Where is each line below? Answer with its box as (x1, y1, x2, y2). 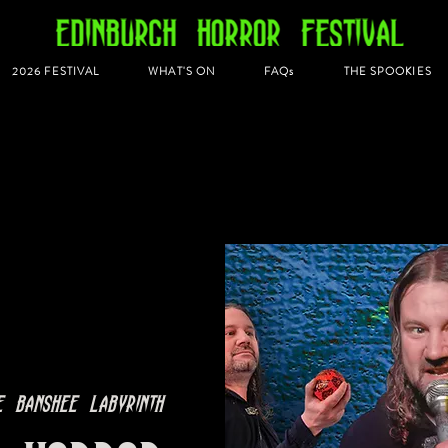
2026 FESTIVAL (11, 63, 100, 80)
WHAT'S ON (148, 63, 216, 80)
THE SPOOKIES (343, 63, 432, 80)
